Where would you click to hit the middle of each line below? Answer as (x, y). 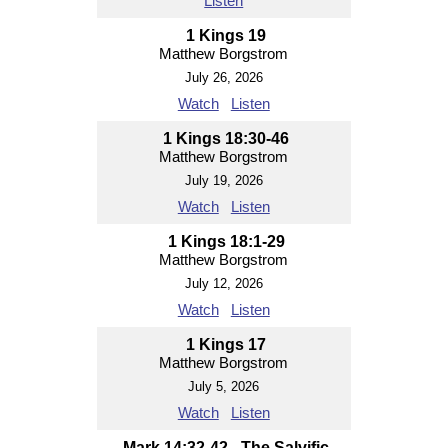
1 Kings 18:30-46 (226, 138)
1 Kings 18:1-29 (226, 241)
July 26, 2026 (223, 77)
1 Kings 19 (226, 35)
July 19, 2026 (223, 180)
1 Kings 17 (226, 344)
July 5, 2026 (224, 386)
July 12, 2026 (223, 283)
